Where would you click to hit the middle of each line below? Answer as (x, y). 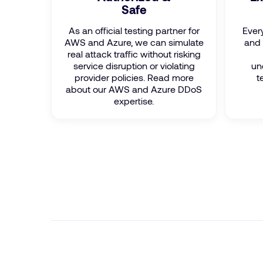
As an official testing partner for (134, 30)
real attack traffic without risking (134, 54)
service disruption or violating (134, 65)
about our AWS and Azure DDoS (134, 89)
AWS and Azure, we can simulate (134, 42)
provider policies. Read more (134, 77)
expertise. (134, 101)
